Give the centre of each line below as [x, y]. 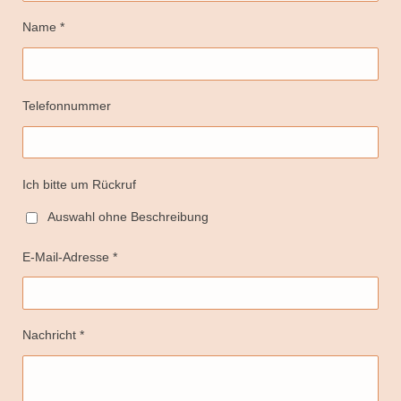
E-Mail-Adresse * [70, 256]
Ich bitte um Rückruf [79, 184]
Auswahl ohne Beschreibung [128, 216]
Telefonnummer [67, 106]
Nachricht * [53, 335]
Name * [43, 27]
